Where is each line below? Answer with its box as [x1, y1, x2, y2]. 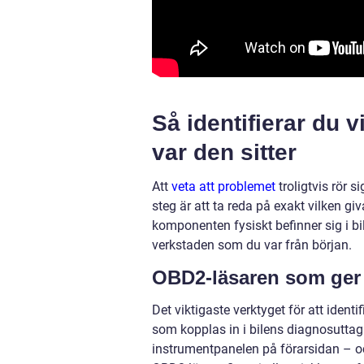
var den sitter [152, 139, 297, 165]
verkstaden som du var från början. [152, 236, 352, 253]
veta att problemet [171, 178, 275, 194]
